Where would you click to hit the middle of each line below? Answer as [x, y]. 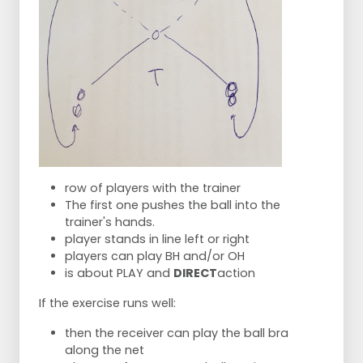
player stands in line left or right [157, 239]
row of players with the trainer [153, 188]
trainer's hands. [110, 222]
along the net [105, 350]
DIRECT [195, 273]
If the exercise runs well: [107, 303]
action [236, 273]
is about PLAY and [119, 273]
